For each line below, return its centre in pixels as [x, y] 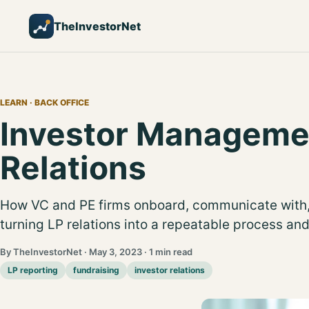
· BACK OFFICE [58, 102]
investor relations [170, 270]
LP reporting [33, 270]
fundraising [96, 270]
